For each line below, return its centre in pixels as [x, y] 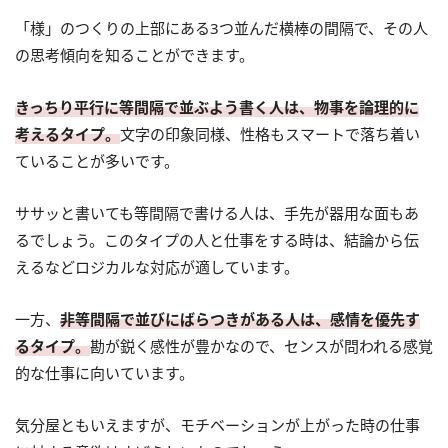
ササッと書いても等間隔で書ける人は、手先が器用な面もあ [217, 212]
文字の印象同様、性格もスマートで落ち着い [270, 133]
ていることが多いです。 [97, 160]
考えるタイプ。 [67, 133]
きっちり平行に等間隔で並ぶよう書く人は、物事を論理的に [217, 106]
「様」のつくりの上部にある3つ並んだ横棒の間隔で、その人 [221, 27]
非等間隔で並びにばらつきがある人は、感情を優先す [240, 318]
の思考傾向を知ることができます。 [134, 54]
